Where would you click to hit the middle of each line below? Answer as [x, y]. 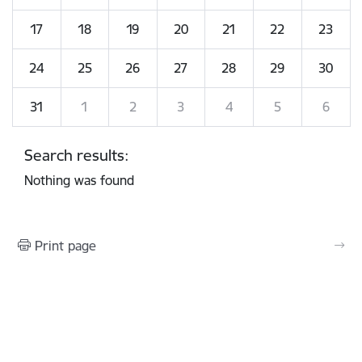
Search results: [76, 155]
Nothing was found [79, 180]
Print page [65, 245]
